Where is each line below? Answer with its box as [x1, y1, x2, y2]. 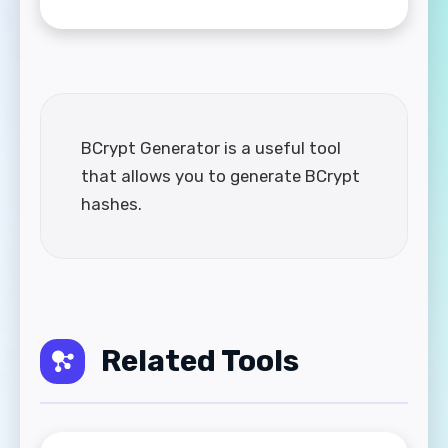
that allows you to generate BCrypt [81, 165, 360, 186]
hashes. [81, 193, 142, 214]
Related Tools [101, 342, 299, 379]
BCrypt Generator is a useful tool [81, 137, 341, 158]
